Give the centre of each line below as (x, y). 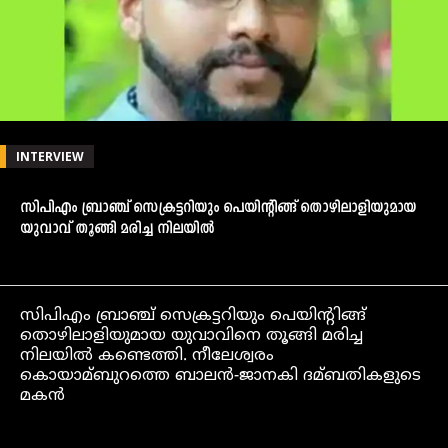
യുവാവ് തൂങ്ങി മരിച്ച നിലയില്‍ (117, 230)
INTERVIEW (50, 157)
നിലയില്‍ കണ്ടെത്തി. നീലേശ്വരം (147, 356)
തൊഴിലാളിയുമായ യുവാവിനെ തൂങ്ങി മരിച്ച (191, 336)
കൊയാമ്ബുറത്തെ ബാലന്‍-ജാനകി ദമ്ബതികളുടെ (220, 376)
